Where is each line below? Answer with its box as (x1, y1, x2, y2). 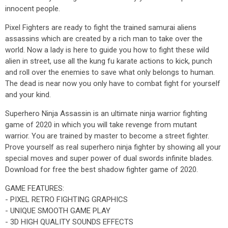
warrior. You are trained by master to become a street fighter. (5, 131, 209, 140)
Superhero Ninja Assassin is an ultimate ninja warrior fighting (5, 109, 207, 118)
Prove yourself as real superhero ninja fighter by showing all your (5, 142, 221, 152)
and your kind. (5, 90, 51, 99)
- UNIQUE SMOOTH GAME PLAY (5, 206, 110, 215)
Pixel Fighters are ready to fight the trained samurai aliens (5, 23, 196, 32)
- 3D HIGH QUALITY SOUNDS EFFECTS (5, 217, 133, 226)
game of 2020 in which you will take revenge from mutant (5, 120, 197, 129)
